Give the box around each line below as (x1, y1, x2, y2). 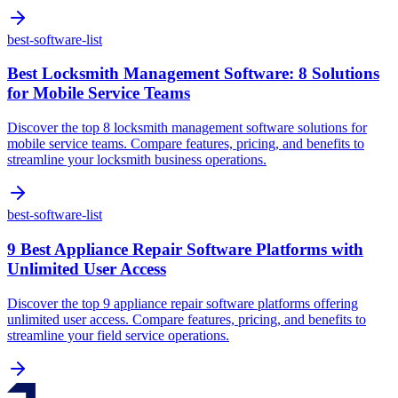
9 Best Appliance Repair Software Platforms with (7, 239, 363, 259)
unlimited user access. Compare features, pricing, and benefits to (7, 311, 366, 327)
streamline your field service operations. (7, 327, 229, 343)
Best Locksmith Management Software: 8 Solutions (7, 64, 379, 84)
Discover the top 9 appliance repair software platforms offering (7, 295, 358, 311)
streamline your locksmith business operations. (7, 152, 267, 168)
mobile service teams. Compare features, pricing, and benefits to (7, 136, 364, 152)
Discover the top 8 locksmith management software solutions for (7, 120, 367, 136)
